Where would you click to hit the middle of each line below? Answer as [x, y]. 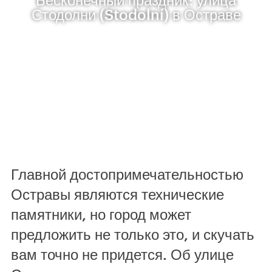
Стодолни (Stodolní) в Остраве [136, 14]
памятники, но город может [101, 214]
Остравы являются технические [117, 194]
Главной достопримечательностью [127, 174]
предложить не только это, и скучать [133, 234]
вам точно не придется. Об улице [122, 254]
